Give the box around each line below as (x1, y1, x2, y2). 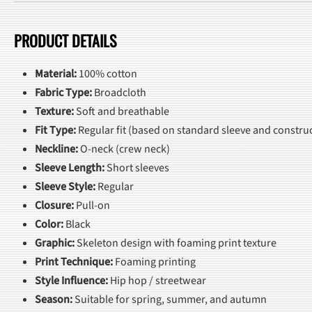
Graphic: (35, 235, 75, 251)
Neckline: (35, 141, 78, 157)
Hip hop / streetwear (108, 272, 206, 288)
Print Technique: (35, 253, 113, 270)
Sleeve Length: (35, 159, 104, 175)
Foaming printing (113, 253, 196, 270)
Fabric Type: (35, 84, 92, 100)
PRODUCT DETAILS (14, 29, 116, 52)
